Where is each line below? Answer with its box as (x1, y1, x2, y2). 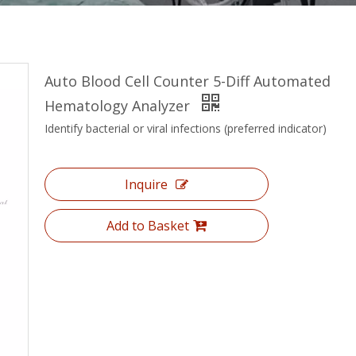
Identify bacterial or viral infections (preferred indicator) (44, 121, 327, 136)
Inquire (125, 176, 168, 193)
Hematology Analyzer (44, 96, 194, 115)
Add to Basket (106, 217, 189, 234)
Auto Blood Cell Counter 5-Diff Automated (44, 72, 331, 91)
